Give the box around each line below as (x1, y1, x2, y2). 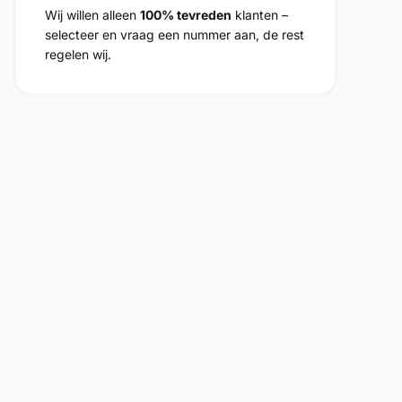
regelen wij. (44, 47, 111, 62)
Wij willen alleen (44, 7, 140, 22)
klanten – (231, 7, 288, 22)
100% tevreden (139, 7, 232, 22)
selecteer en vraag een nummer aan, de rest (44, 27, 304, 42)
